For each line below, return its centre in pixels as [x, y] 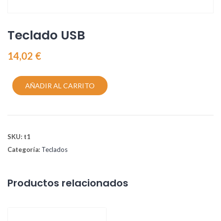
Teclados [55, 150]
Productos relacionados [68, 183]
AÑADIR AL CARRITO [60, 86]
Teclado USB [46, 35]
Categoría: [24, 150]
